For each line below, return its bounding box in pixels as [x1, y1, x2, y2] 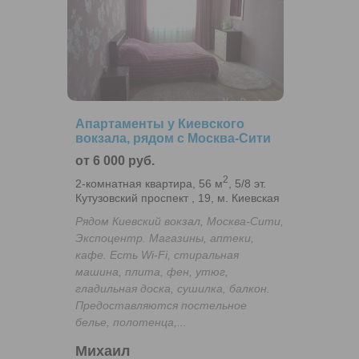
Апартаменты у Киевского [75, 117, 244, 131]
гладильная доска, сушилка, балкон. [75, 282, 270, 296]
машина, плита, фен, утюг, [75, 265, 228, 279]
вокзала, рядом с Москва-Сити [75, 131, 271, 146]
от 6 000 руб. [75, 154, 155, 168]
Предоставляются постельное [75, 299, 247, 313]
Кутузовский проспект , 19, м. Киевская [75, 192, 280, 205]
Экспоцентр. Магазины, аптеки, [75, 232, 254, 245]
